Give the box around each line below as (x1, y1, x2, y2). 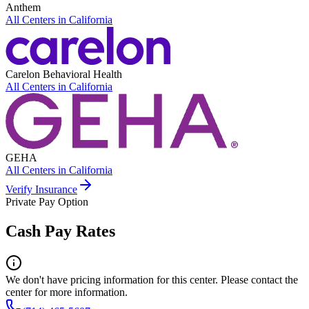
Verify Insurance (6, 183, 77, 196)
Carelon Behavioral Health (6, 68, 122, 81)
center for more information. (6, 286, 128, 298)
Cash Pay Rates (6, 221, 115, 240)
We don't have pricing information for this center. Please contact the (6, 273, 298, 286)
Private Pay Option (6, 196, 88, 208)
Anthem (6, 1, 41, 14)
